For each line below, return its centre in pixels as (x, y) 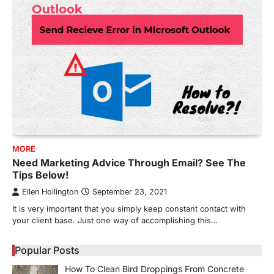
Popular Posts (47, 250)
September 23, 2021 (130, 191)
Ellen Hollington (50, 191)
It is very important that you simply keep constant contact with (129, 208)
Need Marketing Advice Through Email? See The (129, 162)
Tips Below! (40, 175)
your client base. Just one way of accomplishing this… (115, 220)
